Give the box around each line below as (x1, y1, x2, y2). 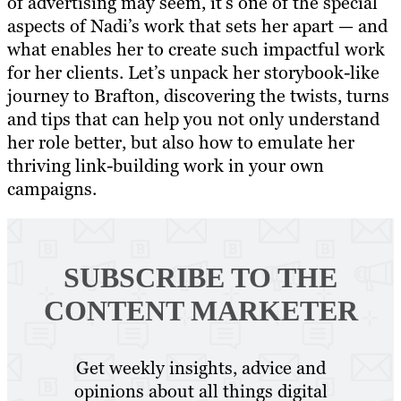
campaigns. (7, 176, 101, 200)
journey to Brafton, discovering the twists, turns (7, 83, 389, 107)
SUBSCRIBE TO (64, 260, 271, 294)
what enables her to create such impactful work (7, 37, 385, 61)
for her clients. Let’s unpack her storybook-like (7, 60, 380, 84)
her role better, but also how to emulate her (7, 130, 354, 154)
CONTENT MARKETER (43, 294, 358, 327)
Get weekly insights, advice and (75, 355, 326, 380)
